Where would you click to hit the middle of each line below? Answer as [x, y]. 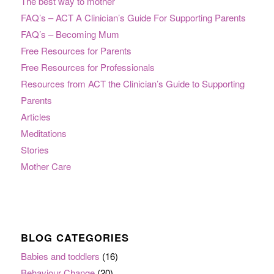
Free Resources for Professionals [87, 67]
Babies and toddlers [60, 256]
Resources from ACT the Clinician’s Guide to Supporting [132, 84]
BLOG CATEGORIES [75, 238]
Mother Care [46, 166]
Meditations [43, 133]
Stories [35, 150]
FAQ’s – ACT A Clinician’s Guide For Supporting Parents [133, 18]
